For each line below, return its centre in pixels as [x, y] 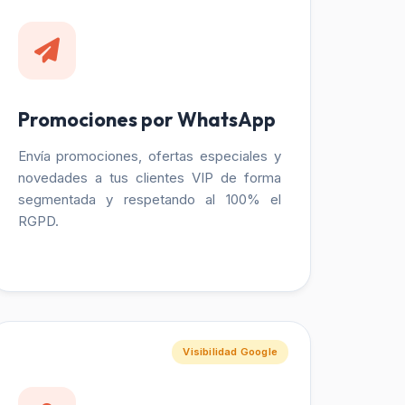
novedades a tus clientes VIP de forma [149, 178]
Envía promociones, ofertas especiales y [149, 156]
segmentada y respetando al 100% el [149, 199]
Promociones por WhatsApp [146, 119]
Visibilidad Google [230, 351]
